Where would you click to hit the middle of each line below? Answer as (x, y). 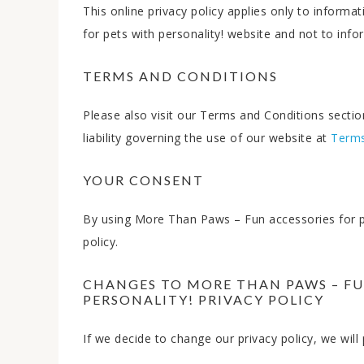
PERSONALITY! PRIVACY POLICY (204, 299)
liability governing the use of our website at (207, 138)
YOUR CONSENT (143, 180)
